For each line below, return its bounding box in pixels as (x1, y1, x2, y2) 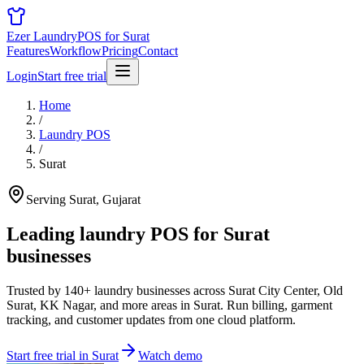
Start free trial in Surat (6, 348, 119, 362)
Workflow (50, 44, 102, 58)
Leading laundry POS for (6, 223, 219, 245)
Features (6, 44, 50, 58)
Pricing (102, 44, 138, 58)
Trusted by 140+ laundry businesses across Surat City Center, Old (6, 283, 343, 297)
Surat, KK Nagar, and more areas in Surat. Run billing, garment (6, 297, 332, 312)
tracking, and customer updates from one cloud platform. (6, 312, 296, 327)
